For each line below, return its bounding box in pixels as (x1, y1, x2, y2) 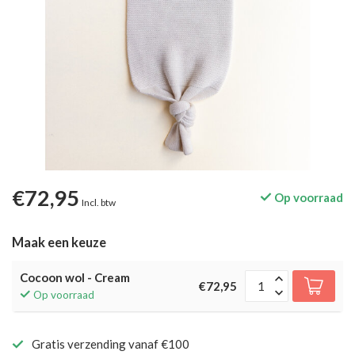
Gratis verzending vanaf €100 (32, 337, 189, 351)
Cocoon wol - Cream (20, 270, 130, 284)
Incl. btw (82, 197, 116, 208)
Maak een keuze (12, 235, 106, 250)
